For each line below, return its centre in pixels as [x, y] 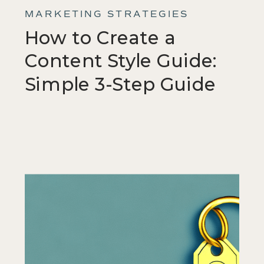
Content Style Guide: [121, 62]
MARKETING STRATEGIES [107, 14]
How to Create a [100, 38]
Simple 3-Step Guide [121, 85]
